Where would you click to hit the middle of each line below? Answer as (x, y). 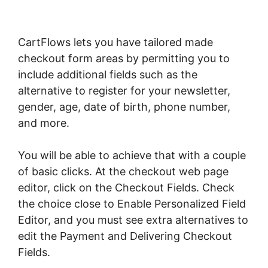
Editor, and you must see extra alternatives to (133, 220)
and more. (44, 123)
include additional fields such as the (108, 75)
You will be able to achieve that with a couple (132, 156)
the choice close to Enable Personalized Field (132, 204)
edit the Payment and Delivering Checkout (125, 236)
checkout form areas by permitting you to (124, 59)
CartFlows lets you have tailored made (115, 42)
